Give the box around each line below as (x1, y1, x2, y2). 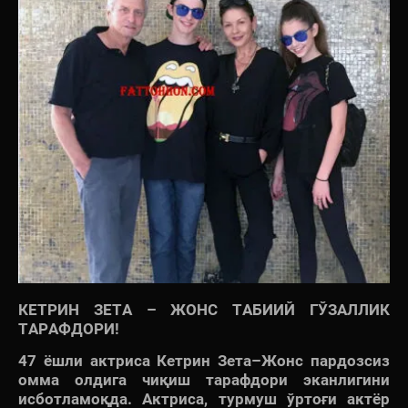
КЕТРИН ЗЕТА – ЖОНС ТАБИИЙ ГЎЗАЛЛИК (18, 300, 390, 319)
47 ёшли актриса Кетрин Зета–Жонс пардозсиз (18, 351, 390, 370)
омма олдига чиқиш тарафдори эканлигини (18, 370, 390, 389)
